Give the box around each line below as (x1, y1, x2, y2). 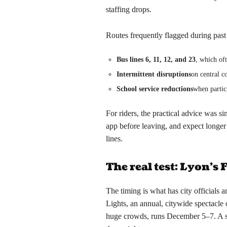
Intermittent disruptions (117, 70, 192, 79)
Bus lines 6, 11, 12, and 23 (117, 56, 196, 64)
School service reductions (117, 85, 194, 93)
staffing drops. (106, 5, 152, 14)
